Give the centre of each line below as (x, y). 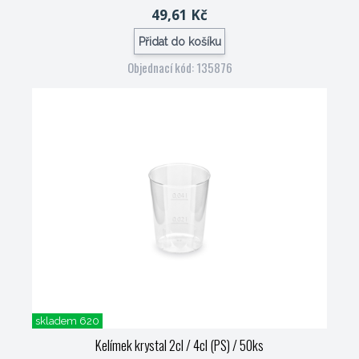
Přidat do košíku (179, 41)
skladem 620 (67, 321)
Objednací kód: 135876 (179, 67)
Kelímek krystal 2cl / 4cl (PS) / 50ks (179, 345)
